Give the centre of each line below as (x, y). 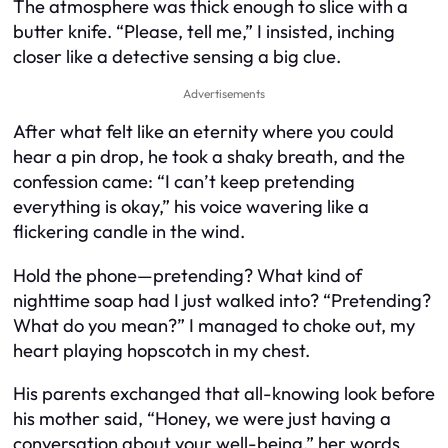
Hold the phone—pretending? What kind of (187, 275)
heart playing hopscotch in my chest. (161, 350)
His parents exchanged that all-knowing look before (224, 394)
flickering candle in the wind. (129, 232)
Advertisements (224, 93)
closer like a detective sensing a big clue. (177, 56)
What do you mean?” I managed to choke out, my (214, 325)
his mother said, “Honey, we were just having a (202, 419)
